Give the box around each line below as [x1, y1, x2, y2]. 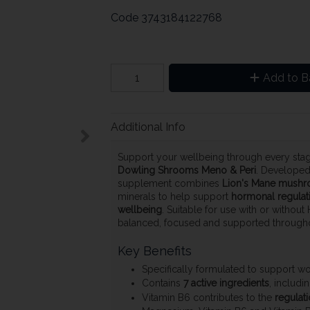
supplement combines [117, 178, 222, 190]
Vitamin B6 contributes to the [141, 291, 275, 303]
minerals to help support [117, 191, 231, 203]
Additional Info [110, 120, 185, 134]
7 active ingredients [183, 277, 269, 289]
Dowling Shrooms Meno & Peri [117, 165, 256, 176]
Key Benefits [117, 244, 192, 259]
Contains [141, 277, 183, 289]
